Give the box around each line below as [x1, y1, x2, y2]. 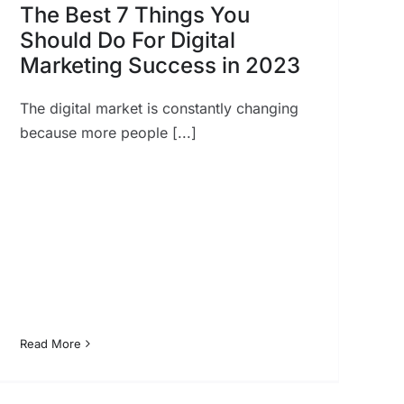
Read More [19, 335, 81, 351]
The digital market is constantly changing [19, 98, 298, 117]
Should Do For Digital [19, 26, 235, 53]
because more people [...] [19, 123, 197, 142]
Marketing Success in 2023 [19, 51, 300, 78]
